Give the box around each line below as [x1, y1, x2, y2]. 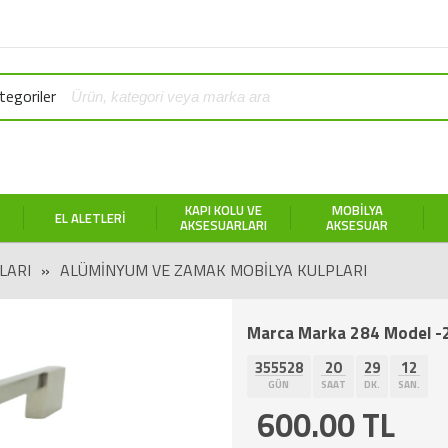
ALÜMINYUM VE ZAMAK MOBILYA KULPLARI [59, 258, 367, 283]
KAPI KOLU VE [185, 200, 263, 221]
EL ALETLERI [55, 207, 127, 228]
